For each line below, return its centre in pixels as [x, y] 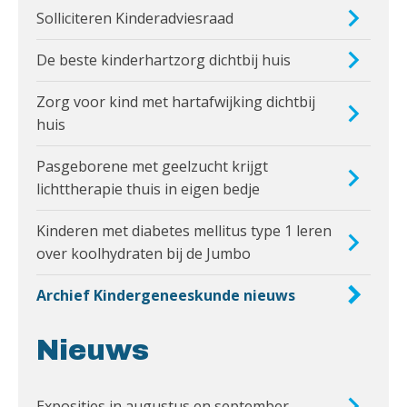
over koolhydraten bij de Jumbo [144, 253]
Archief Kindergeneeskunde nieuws [166, 295]
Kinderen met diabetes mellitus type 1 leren [184, 230]
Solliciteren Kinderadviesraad [135, 18]
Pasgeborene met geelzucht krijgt [152, 166]
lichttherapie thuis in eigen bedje [148, 189]
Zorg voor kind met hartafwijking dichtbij [176, 101]
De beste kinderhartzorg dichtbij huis [164, 60]
